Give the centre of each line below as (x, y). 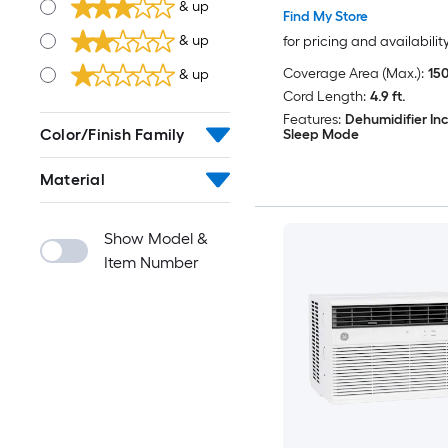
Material (72, 179)
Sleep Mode (320, 135)
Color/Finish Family (112, 134)
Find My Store (325, 17)
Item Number (151, 262)
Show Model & (156, 238)
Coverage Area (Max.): (353, 74)
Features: (311, 120)
